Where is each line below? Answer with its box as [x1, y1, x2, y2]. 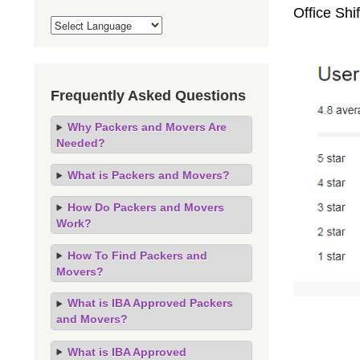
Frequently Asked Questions [51, 87, 246, 104]
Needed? [56, 136, 106, 149]
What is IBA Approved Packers [67, 297, 233, 310]
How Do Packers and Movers [67, 200, 224, 214]
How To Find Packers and [67, 248, 207, 262]
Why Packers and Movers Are [67, 120, 227, 133]
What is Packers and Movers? [67, 168, 230, 182]
